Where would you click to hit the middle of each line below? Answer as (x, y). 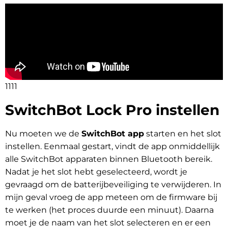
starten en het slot (183, 134)
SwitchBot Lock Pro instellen (112, 110)
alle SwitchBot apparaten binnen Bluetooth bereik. (109, 159)
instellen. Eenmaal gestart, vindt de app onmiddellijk (112, 147)
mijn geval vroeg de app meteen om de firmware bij (111, 197)
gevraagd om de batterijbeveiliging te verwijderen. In (113, 185)
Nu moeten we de (43, 134)
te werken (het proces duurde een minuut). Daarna (109, 210)
